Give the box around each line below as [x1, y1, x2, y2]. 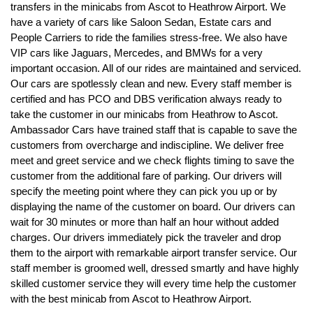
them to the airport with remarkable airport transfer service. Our [10, 246, 297, 259]
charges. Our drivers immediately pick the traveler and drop [10, 231, 281, 243]
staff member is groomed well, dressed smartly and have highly [10, 261, 299, 274]
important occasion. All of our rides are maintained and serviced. [10, 61, 301, 74]
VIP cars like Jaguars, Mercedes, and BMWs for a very [10, 46, 263, 59]
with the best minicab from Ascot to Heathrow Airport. [10, 292, 252, 305]
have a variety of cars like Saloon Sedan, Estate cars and [10, 15, 271, 28]
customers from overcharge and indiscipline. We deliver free [10, 138, 284, 151]
